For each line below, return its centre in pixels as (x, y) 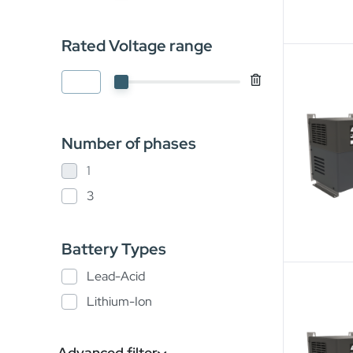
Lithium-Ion (119, 301)
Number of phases (129, 143)
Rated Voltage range (137, 46)
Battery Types (114, 249)
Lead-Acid (116, 276)
